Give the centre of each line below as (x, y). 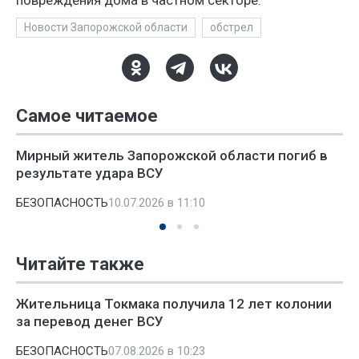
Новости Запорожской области (106, 27)
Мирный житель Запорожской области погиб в (172, 155)
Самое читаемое (87, 116)
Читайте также (80, 264)
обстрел (232, 27)
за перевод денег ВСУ (90, 321)
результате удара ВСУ (90, 173)
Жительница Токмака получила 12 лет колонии (174, 304)
